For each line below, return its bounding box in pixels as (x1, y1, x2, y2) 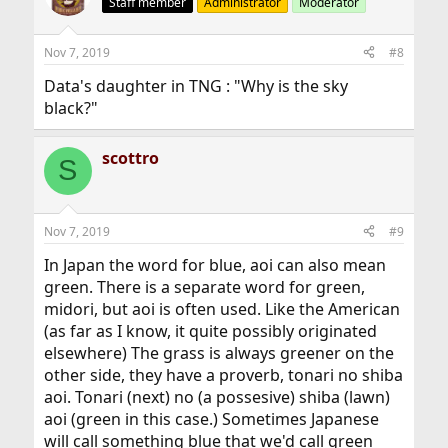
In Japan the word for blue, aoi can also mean (43, 253, 386, 276)
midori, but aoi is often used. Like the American (43, 297, 400, 320)
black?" (43, 96, 98, 119)
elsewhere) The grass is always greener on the (43, 341, 394, 364)
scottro (101, 146, 159, 169)
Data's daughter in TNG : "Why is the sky (43, 74, 348, 97)
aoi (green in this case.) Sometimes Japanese (43, 407, 379, 430)
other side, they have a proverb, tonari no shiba (43, 363, 403, 386)
